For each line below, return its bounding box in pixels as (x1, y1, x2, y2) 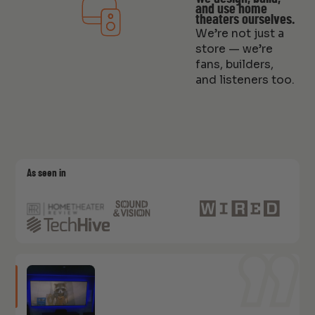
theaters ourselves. (195, 12, 295, 27)
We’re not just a (195, 26, 284, 41)
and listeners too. (195, 72, 295, 87)
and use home (195, 1, 267, 16)
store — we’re (195, 41, 273, 56)
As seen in (26, 168, 66, 179)
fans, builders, (195, 57, 274, 72)
